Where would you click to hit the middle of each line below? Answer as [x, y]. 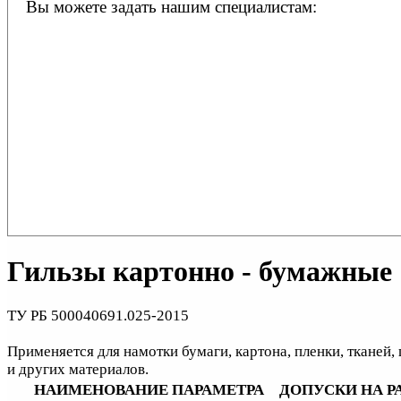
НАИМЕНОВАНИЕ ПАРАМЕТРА [149, 390]
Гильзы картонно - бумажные [200, 271]
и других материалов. [78, 370]
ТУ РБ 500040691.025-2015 [98, 316]
